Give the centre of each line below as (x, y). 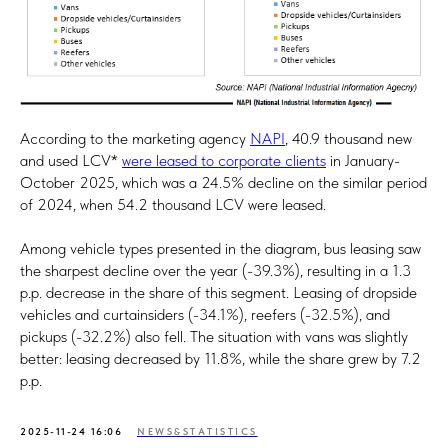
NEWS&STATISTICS (197, 430)
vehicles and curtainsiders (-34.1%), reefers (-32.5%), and (205, 314)
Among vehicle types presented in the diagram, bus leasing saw (220, 248)
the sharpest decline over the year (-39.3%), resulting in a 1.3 (215, 270)
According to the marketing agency (135, 138)
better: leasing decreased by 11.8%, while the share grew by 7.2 (220, 358)
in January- (363, 160)
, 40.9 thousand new (348, 138)
